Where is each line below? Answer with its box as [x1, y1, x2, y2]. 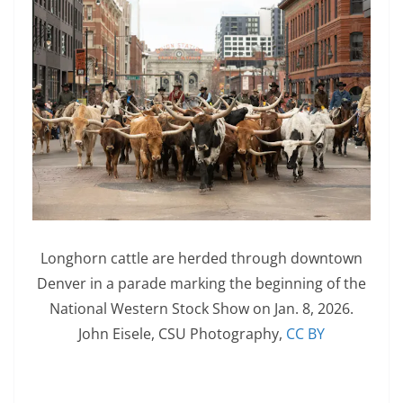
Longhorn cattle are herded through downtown [40, 247, 363, 268]
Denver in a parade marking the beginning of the [37, 273, 366, 293]
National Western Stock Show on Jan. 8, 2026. [49, 298, 354, 318]
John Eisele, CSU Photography [78, 323, 279, 344]
